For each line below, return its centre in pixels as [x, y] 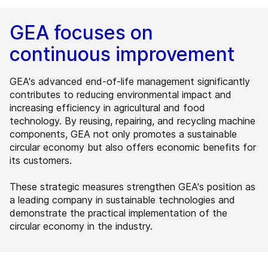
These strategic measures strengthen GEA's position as [133, 187]
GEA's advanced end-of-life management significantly [130, 82]
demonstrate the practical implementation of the [118, 213]
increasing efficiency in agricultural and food [107, 108]
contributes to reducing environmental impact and [121, 95]
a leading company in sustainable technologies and [122, 200]
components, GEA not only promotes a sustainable [123, 134]
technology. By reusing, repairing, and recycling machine [133, 121]
